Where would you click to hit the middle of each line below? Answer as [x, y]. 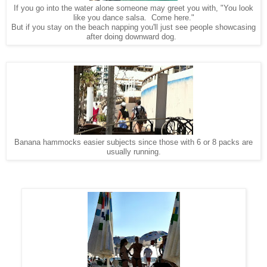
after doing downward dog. [131, 36]
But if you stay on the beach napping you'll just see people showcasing [133, 27]
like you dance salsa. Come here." [133, 17]
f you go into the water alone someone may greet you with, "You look [135, 8]
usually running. [133, 151]
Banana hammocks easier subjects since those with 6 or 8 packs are [133, 142]
